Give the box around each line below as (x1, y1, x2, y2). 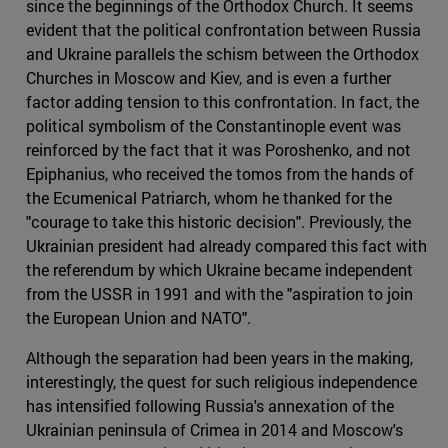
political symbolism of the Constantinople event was (26, 114, 401, 136)
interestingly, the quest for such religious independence (26, 370, 417, 392)
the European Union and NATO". (26, 306, 251, 328)
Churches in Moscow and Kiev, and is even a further (26, 66, 391, 88)
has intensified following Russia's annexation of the (26, 394, 394, 416)
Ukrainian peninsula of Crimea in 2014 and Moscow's (26, 418, 403, 440)
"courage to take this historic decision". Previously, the (26, 210, 411, 232)
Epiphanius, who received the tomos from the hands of (26, 162, 414, 184)
